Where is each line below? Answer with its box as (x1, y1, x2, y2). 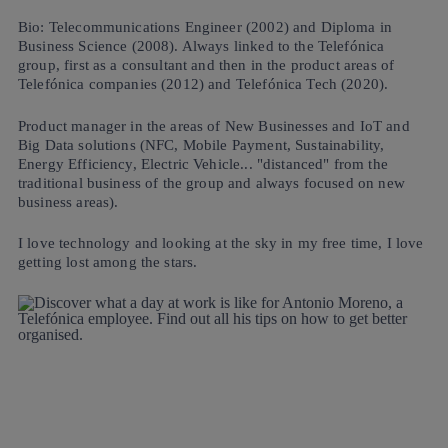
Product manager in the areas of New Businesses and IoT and (18, 117, 410, 134)
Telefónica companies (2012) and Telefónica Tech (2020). (18, 76, 393, 92)
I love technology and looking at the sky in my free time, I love (18, 235, 424, 251)
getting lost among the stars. (18, 254, 202, 270)
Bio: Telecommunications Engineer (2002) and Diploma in (18, 19, 393, 35)
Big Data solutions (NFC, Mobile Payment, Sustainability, (18, 136, 385, 153)
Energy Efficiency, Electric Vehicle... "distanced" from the (18, 155, 388, 172)
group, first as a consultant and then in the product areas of (18, 57, 395, 73)
